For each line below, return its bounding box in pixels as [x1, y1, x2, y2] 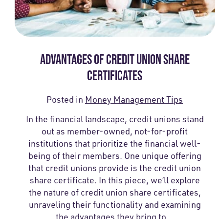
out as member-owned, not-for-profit [42, 125, 188, 136]
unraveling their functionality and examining [28, 198, 201, 210]
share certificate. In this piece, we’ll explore [29, 174, 200, 185]
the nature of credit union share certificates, [28, 186, 201, 197]
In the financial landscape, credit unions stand [25, 113, 204, 124]
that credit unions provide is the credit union [28, 162, 201, 173]
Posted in [46, 93, 86, 105]
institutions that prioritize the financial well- [28, 137, 201, 149]
